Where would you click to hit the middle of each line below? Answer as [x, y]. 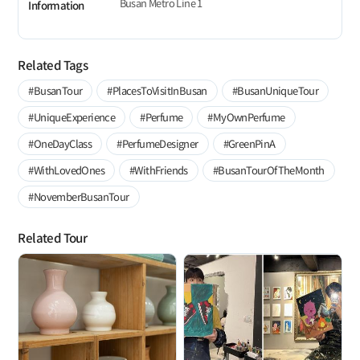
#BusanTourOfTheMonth [268, 170]
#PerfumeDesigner [157, 144]
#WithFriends [159, 170]
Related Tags [53, 65]
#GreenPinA [249, 144]
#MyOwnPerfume [246, 117]
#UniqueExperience [72, 117]
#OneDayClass [60, 144]
